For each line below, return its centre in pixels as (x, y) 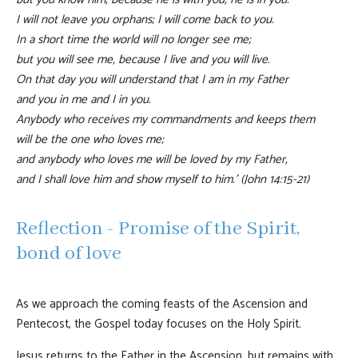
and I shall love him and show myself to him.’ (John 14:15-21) (163, 179)
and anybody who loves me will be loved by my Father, (152, 159)
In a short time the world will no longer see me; (133, 39)
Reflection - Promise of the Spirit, (158, 229)
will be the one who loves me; (90, 139)
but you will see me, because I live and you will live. (143, 59)
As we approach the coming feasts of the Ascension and (162, 304)
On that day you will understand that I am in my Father (152, 79)
